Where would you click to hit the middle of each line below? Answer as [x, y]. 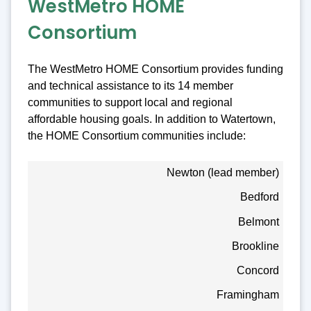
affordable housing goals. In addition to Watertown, [152, 119]
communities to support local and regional [130, 102]
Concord [258, 270]
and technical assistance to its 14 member [131, 85]
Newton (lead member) [223, 173]
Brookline [256, 246]
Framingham [248, 295]
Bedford [260, 197]
